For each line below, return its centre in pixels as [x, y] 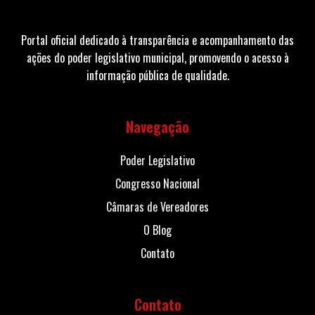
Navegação [157, 126]
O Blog [157, 230]
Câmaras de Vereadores [157, 206]
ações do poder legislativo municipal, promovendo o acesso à [157, 57]
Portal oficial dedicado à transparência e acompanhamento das [157, 40]
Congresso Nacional [157, 183]
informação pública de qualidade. [157, 75]
